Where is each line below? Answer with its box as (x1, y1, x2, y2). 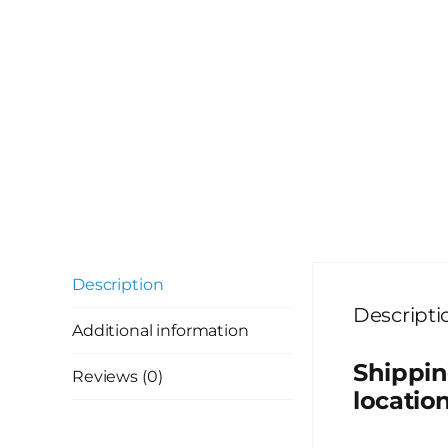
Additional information (72, 321, 249, 340)
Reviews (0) (72, 367, 163, 386)
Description (72, 275, 164, 294)
